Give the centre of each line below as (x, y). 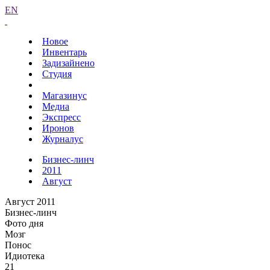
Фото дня (24, 223)
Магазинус (64, 96)
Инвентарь (64, 52)
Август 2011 (30, 202)
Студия (57, 74)
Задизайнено (68, 63)
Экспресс (61, 117)
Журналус (63, 139)
